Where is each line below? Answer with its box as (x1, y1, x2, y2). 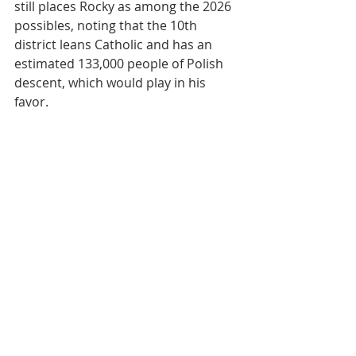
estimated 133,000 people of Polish (14, 55, 226, 72)
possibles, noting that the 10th (14, 17, 200, 34)
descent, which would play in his (14, 74, 209, 91)
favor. (14, 93, 48, 110)
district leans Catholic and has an (14, 36, 215, 53)
